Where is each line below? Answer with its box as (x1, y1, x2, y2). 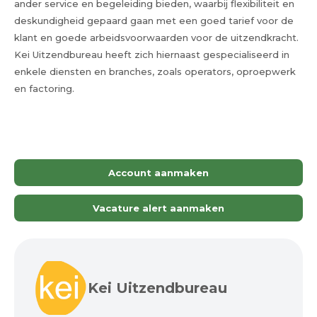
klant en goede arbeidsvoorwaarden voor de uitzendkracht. (14, 31, 299, 43)
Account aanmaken (108, 166, 209, 178)
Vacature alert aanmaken (93, 202, 224, 214)
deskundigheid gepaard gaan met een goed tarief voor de (14, 14, 294, 26)
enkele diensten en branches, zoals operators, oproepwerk (14, 65, 296, 77)
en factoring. (14, 82, 74, 94)
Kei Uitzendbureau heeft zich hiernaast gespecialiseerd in (14, 48, 289, 60)
